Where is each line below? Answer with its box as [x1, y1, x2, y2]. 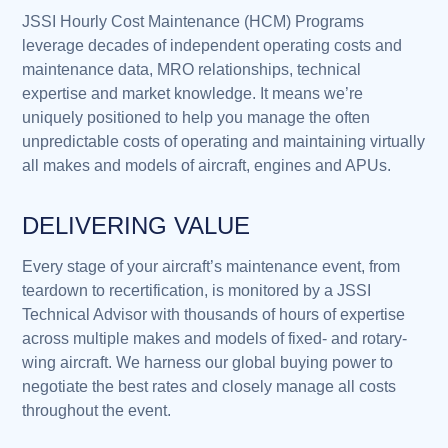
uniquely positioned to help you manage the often [22, 108, 371, 126]
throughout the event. [22, 402, 172, 420]
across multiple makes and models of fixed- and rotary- [22, 330, 408, 348]
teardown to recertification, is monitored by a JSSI [22, 282, 372, 300]
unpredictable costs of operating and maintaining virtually [22, 132, 426, 150]
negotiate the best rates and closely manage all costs [22, 378, 397, 396]
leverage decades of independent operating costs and [22, 36, 403, 54]
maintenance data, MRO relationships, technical [22, 60, 362, 78]
